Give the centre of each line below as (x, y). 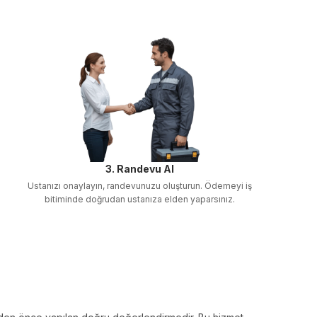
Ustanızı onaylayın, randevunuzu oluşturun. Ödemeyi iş (139, 186)
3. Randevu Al (139, 169)
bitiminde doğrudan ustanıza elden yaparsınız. (139, 199)
